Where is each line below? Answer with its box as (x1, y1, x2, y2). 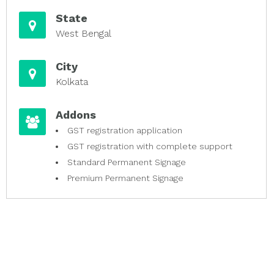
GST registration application (67, 125, 182, 135)
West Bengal (56, 28, 111, 39)
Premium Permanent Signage (67, 173, 183, 183)
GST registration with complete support (67, 141, 232, 151)
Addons (56, 108, 96, 121)
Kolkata (56, 76, 88, 87)
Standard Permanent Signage (67, 157, 186, 167)
